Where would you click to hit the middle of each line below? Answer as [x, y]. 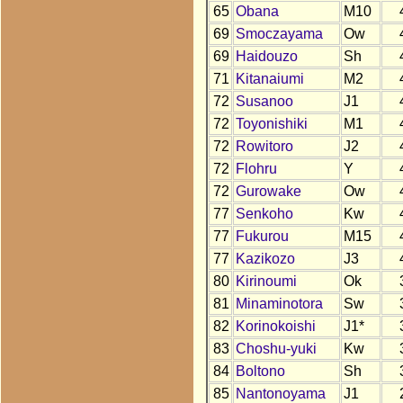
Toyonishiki [271, 124]
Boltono [260, 372]
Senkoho [264, 214]
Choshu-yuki [276, 349]
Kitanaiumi [269, 79]
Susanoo [264, 102]
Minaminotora [279, 304]
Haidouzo [266, 57]
